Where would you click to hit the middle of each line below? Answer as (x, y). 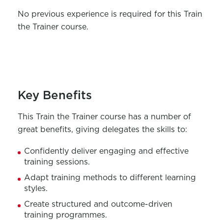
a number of (167, 117)
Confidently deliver (60, 151)
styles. (36, 189)
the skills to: (163, 130)
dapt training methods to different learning (113, 178)
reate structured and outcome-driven (101, 204)
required (135, 14)
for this (167, 14)
